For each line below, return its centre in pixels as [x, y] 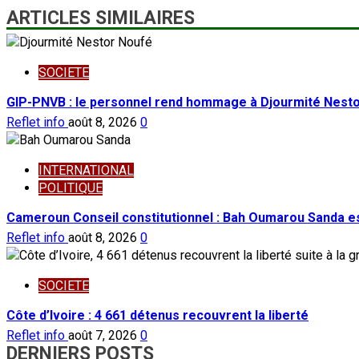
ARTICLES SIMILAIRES [101, 18]
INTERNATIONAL [86, 171]
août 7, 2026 [104, 336]
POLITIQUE [71, 188]
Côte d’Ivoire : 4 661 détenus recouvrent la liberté [157, 316]
